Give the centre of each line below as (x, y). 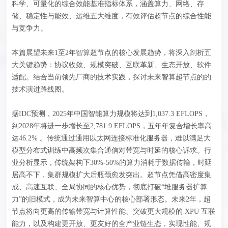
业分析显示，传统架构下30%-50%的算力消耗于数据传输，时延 (112, 163)
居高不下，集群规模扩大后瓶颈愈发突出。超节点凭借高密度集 (112, 175)
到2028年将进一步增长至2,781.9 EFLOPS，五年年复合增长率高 (112, 126)
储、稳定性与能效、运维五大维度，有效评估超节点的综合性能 (112, 16)
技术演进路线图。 (40, 90)
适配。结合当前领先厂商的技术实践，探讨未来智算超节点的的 (112, 77)
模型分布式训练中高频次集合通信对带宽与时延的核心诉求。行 (112, 151)
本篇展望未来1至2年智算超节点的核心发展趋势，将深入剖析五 (112, 53)
